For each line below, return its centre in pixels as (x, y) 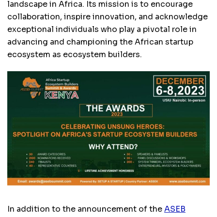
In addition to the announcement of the (86, 209)
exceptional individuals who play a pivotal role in (102, 29)
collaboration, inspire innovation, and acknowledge (108, 16)
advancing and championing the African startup (100, 42)
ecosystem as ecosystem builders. (75, 54)
